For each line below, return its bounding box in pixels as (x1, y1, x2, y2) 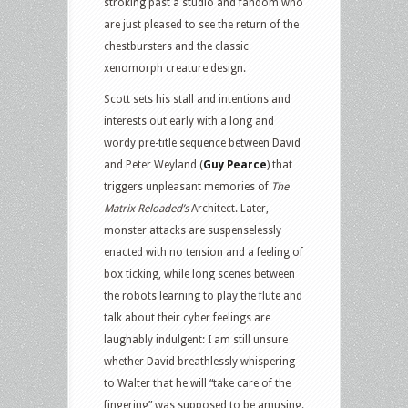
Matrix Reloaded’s (104, 201, 191, 215)
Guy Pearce (203, 158, 267, 171)
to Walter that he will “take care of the (104, 376, 291, 390)
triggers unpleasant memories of (104, 179, 271, 193)
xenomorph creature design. (104, 61, 246, 75)
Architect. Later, (191, 201, 269, 215)
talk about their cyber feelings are (104, 311, 270, 324)
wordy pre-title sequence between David (104, 136, 301, 149)
